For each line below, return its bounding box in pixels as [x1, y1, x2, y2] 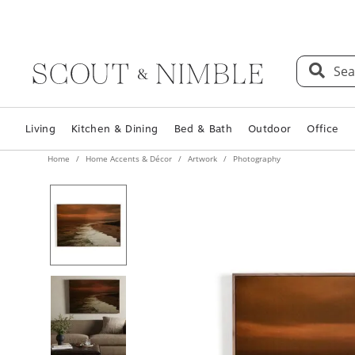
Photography [231, 146, 281, 157]
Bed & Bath [174, 116, 232, 128]
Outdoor [247, 116, 292, 128]
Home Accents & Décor [83, 146, 174, 157]
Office [307, 116, 339, 128]
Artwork [185, 146, 219, 157]
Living [25, 116, 56, 128]
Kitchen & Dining [71, 116, 158, 128]
